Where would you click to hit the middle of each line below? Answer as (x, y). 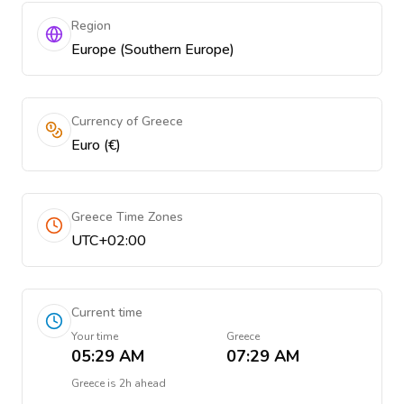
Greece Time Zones (127, 217)
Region (91, 26)
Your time (95, 336)
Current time (107, 312)
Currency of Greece (127, 121)
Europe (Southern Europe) (153, 50)
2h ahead (142, 383)
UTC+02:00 (109, 241)
